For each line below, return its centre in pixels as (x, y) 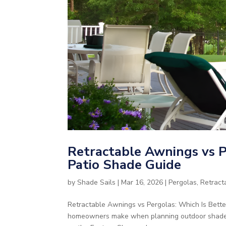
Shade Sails (97, 182)
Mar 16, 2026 (142, 182)
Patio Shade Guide (125, 164)
